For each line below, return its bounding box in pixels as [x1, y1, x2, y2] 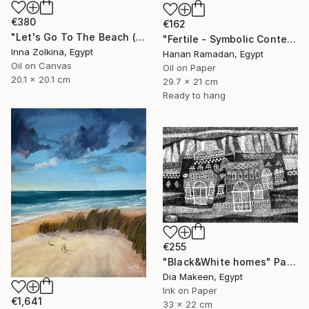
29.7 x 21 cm [163, 76, 218, 88]
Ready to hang [163, 90, 226, 101]
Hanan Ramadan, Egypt [163, 48, 263, 60]
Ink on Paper [163, 285, 217, 297]
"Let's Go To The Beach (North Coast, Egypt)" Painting [135, 31, 145, 43]
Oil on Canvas [11, 60, 72, 72]
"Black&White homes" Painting [286, 256, 296, 268]
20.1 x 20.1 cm [11, 74, 70, 86]
